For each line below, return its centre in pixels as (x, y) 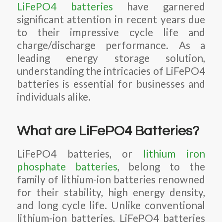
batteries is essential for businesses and (111, 83)
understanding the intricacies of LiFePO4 (111, 71)
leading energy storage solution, (111, 58)
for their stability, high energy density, (111, 193)
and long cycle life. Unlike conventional (111, 205)
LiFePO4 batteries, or (80, 154)
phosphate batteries (67, 167)
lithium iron (174, 154)
